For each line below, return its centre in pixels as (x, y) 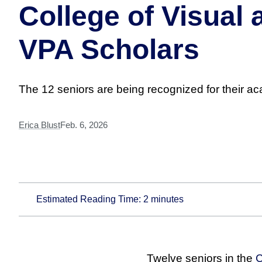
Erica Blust (40, 125)
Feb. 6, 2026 (84, 125)
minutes (166, 199)
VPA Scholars (109, 49)
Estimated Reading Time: (90, 199)
